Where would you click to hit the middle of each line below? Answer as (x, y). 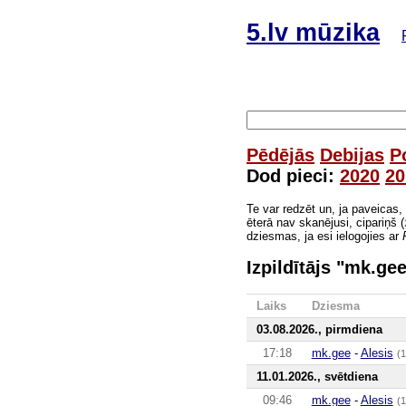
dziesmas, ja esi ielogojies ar (324, 236)
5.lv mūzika (313, 32)
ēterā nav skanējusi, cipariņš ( (325, 222)
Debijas (352, 155)
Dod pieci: (293, 175)
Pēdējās (280, 155)
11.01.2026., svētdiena (317, 376)
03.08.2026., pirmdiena (319, 329)
